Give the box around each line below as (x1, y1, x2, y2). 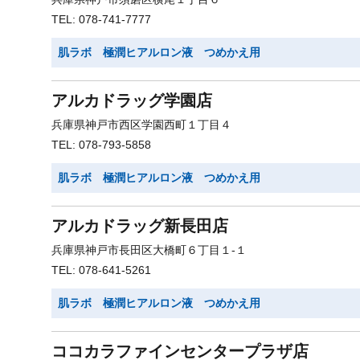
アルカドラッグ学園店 (51, 92, 212, 109)
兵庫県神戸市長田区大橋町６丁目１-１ (51, 243, 247, 256)
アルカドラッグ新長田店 (51, 217, 228, 235)
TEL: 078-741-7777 (51, 13, 151, 26)
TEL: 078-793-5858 (51, 138, 151, 151)
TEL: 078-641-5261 (51, 264, 151, 276)
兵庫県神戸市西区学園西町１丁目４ (51, 118, 231, 131)
